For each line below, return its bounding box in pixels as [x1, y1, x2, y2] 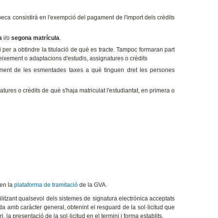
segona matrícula [11, 35, 59, 42]
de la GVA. [77, 181, 107, 188]
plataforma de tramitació [14, 181, 78, 188]
